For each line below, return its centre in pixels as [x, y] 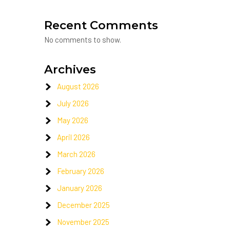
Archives [70, 69]
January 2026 [80, 188]
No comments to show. [83, 40]
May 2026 [73, 120]
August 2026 [78, 86]
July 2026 [73, 103]
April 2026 [73, 137]
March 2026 [76, 154]
